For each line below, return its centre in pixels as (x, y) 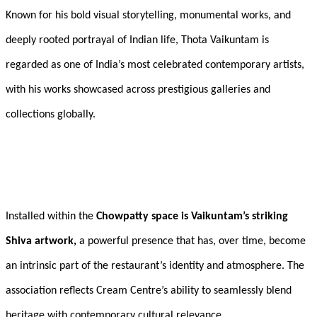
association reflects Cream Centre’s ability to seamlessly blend (149, 291)
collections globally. (51, 115)
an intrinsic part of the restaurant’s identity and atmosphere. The (155, 266)
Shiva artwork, (41, 242)
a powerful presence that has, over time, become (191, 242)
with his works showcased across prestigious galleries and (138, 90)
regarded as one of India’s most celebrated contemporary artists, (155, 65)
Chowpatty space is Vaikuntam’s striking (192, 217)
